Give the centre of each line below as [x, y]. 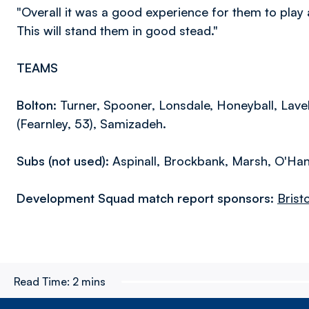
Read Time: [42, 281]
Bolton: [37, 105]
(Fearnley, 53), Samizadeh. [93, 123]
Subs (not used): [63, 161]
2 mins [89, 281]
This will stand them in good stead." [117, 30]
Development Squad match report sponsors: [147, 198]
